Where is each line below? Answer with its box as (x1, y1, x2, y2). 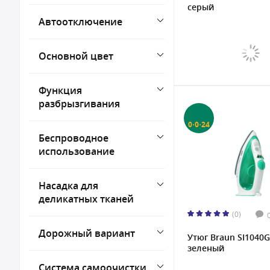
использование (39, 145, 115, 158)
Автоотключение (39, 15, 122, 28)
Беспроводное (39, 131, 108, 145)
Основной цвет (39, 49, 113, 63)
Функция (39, 84, 82, 97)
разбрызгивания (39, 97, 120, 110)
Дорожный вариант (39, 227, 135, 240)
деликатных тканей (39, 192, 134, 206)
